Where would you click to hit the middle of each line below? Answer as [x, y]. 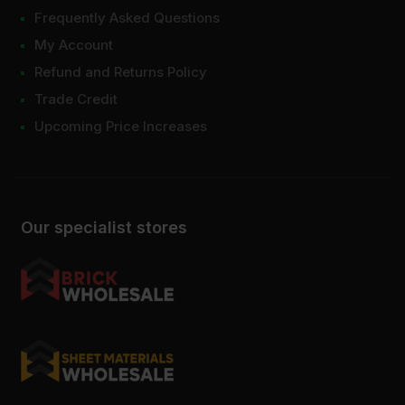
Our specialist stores [104, 228]
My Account [74, 45]
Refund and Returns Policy [121, 72]
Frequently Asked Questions [127, 18]
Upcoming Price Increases [121, 127]
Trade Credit [76, 99]
